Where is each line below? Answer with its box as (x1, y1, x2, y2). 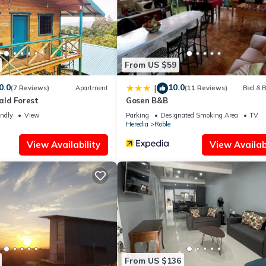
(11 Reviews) (185, 84, 227, 93)
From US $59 (125, 59, 176, 71)
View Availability (27, 138, 100, 150)
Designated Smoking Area (160, 110, 238, 119)
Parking (126, 110, 149, 119)
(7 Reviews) (10, 84, 49, 93)
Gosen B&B (126, 95, 168, 105)
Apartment (75, 84, 108, 93)
